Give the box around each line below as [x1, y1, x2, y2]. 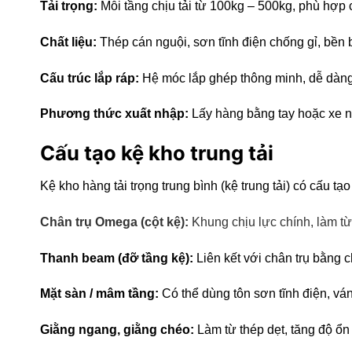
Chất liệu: [39, 35, 97, 49]
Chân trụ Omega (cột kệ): [39, 214, 189, 229]
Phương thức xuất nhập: [39, 107, 189, 121]
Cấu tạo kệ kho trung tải [39, 141, 278, 166]
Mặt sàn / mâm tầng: [39, 287, 159, 301]
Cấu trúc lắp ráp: [39, 71, 139, 85]
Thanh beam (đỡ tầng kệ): [39, 251, 193, 265]
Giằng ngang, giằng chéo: [39, 323, 194, 337]
